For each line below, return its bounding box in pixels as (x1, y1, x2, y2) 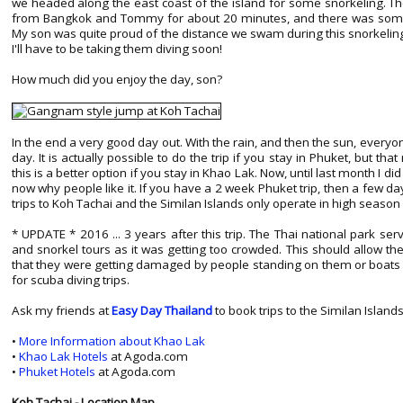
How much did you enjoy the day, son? (11, 71, 222, 88)
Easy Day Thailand (111, 302, 212, 319)
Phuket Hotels (18, 363, 95, 381)
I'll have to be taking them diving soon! (11, 40, 222, 58)
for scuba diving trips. (11, 272, 130, 289)
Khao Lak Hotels (18, 348, 108, 365)
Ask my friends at (11, 302, 112, 319)
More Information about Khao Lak (18, 333, 205, 350)
